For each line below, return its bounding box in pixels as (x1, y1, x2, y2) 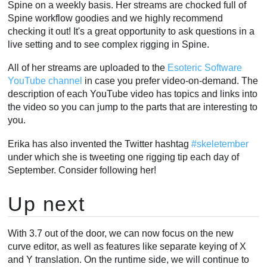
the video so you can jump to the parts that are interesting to (8, 102, 258, 113)
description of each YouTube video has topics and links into (8, 89, 258, 100)
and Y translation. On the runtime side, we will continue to (8, 254, 250, 265)
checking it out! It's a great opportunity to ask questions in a (8, 26, 255, 36)
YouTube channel (8, 76, 83, 86)
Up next (8, 193, 85, 216)
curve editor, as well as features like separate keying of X (8, 241, 247, 252)
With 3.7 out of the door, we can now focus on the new (8, 228, 234, 239)
